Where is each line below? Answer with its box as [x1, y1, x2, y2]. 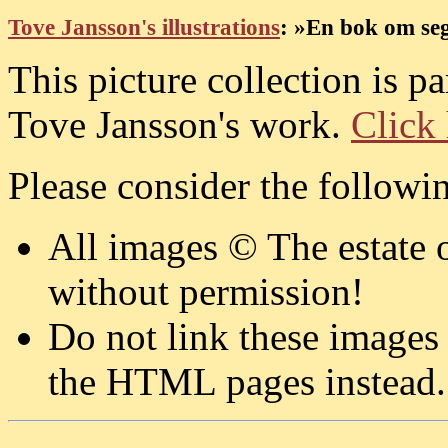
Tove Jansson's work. [8, 103, 351, 147]
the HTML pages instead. [48, 360, 446, 404]
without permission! [48, 270, 364, 314]
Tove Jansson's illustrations [8, 15, 280, 41]
